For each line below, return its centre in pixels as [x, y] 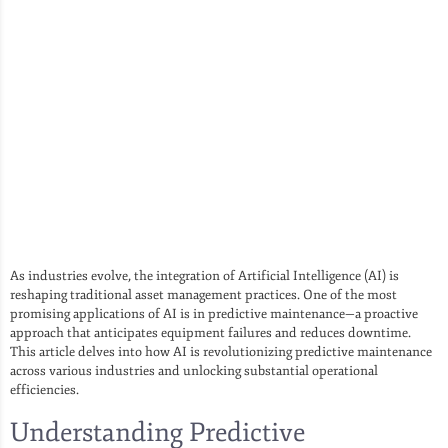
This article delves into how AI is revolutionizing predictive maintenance [221, 351]
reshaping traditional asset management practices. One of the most [203, 294]
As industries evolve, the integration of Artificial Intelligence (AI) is [204, 275]
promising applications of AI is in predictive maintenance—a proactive [214, 313]
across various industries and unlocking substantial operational [194, 370]
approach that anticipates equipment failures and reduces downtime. [210, 332]
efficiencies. [44, 389]
